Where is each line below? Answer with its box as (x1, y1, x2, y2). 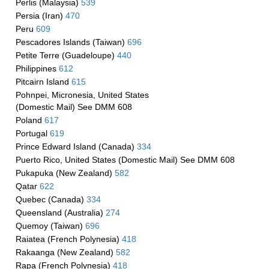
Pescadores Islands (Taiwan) (15, 37, 127, 47)
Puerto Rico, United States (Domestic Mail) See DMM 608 (15, 155, 235, 165)
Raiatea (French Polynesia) (15, 234, 122, 244)
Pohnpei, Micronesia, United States (15, 90, 149, 100)
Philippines (15, 64, 59, 73)
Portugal (15, 128, 50, 138)
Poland (15, 115, 44, 125)
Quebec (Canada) (15, 195, 86, 204)
